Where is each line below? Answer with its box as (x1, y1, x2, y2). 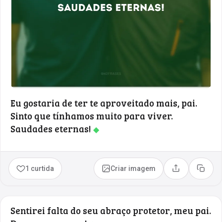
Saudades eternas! (10, 122, 93, 135)
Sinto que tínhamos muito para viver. (10, 109, 173, 122)
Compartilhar (175, 167, 219, 176)
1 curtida (25, 164, 55, 172)
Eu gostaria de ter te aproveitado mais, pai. (10, 96, 197, 109)
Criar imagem (111, 164, 156, 172)
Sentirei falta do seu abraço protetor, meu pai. (10, 204, 211, 217)
